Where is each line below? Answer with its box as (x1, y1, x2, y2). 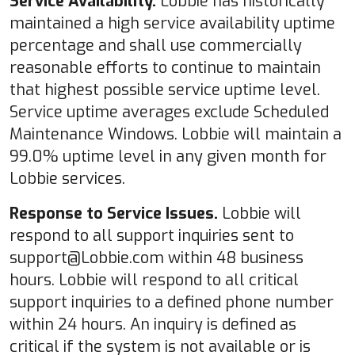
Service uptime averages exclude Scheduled (10, 101, 329, 123)
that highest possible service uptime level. (10, 78, 320, 101)
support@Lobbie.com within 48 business (10, 246, 303, 269)
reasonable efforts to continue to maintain (10, 56, 321, 78)
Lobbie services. (10, 167, 125, 189)
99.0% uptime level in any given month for (10, 145, 326, 167)
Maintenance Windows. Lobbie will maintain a (10, 123, 342, 145)
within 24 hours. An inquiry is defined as (10, 313, 296, 335)
